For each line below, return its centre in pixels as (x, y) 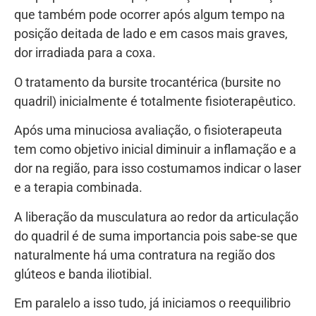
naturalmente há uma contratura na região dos (145, 255)
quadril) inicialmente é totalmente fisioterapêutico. (155, 101)
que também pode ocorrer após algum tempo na (150, 15)
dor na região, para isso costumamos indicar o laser (158, 169)
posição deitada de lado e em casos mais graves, (151, 34)
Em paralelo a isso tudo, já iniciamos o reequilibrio (152, 303)
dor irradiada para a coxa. (85, 53)
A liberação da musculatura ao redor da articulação (156, 217)
